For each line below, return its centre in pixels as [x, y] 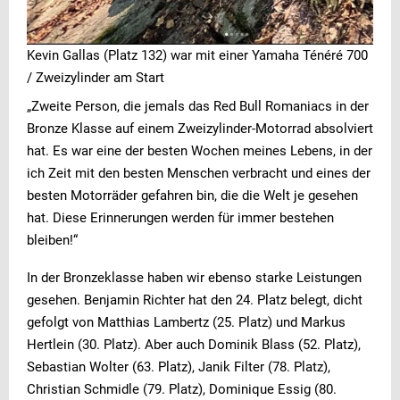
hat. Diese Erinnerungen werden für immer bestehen [180, 217]
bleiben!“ [52, 240]
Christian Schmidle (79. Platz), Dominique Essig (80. [182, 389]
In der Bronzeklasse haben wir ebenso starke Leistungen [194, 277]
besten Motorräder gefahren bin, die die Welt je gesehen [192, 195]
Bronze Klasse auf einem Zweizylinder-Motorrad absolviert [200, 128]
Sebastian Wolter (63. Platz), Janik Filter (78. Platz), [179, 367]
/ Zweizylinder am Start [96, 77]
